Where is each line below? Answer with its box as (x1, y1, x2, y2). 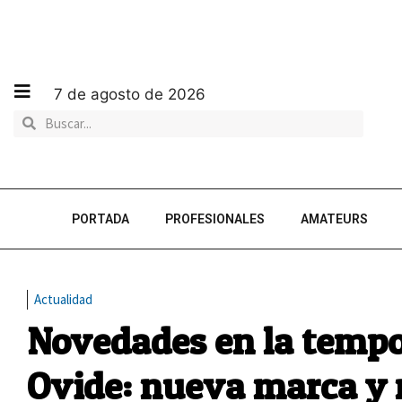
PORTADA (72, 212, 129, 226)
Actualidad (34, 291, 92, 308)
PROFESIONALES (165, 212, 265, 226)
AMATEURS (301, 212, 368, 226)
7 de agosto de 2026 (54, 84, 205, 103)
